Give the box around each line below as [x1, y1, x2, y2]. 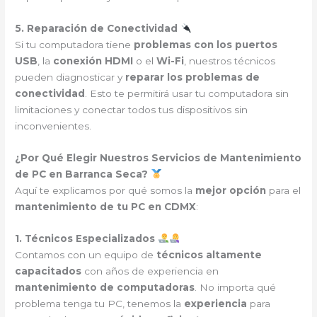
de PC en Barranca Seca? [15, 168, 151, 180]
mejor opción [195, 185, 267, 196]
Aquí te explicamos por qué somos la [15, 185, 196, 196]
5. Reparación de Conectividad [15, 23, 181, 35]
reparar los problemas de [125, 71, 260, 83]
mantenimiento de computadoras [15, 281, 195, 293]
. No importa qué [195, 281, 277, 293]
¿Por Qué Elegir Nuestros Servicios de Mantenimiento [15, 152, 302, 163]
